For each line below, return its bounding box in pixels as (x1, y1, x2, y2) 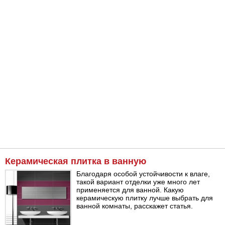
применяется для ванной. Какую (76, 186, 184, 194)
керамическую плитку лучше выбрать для (76, 194, 213, 202)
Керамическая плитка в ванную (5, 156, 146, 167)
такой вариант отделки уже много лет (76, 178, 200, 186)
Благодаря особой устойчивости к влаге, (76, 170, 210, 178)
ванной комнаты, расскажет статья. (76, 202, 193, 210)
